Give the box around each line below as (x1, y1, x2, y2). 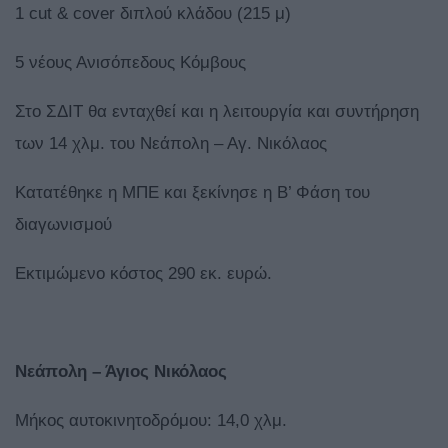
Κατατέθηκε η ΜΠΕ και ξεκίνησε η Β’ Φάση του (15, 183, 370, 203)
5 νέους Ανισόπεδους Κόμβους (15, 53, 246, 73)
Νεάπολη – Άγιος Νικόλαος (15, 362, 227, 382)
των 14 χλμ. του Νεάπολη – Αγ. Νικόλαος (15, 134, 327, 154)
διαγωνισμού (15, 215, 112, 235)
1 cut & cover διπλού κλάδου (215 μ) (15, 4, 291, 24)
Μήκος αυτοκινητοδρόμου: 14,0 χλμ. (15, 411, 287, 431)
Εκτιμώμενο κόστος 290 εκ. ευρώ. (15, 264, 272, 284)
